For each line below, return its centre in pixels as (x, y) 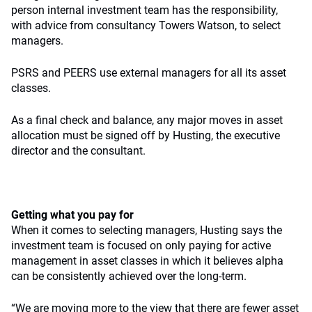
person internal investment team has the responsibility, (145, 10)
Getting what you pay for (72, 215)
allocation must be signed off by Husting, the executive (146, 135)
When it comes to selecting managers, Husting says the (147, 230)
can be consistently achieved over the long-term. (129, 276)
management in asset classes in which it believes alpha (147, 261)
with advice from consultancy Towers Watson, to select (146, 25)
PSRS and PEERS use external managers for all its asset (149, 73)
